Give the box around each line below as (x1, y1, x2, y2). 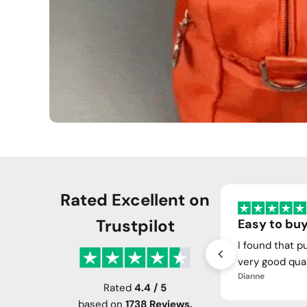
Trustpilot (95, 214, 175, 236)
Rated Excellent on (60, 188, 210, 210)
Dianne (238, 271, 265, 282)
